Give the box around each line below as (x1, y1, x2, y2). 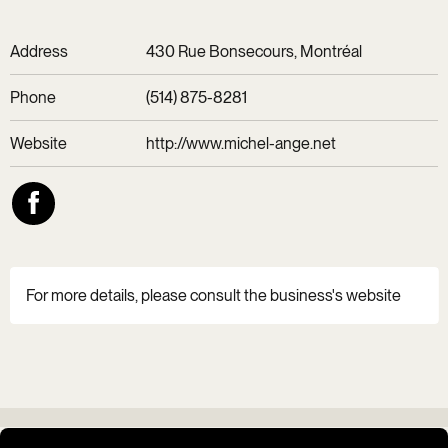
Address (9, 42, 68, 62)
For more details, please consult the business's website (25, 286, 401, 306)
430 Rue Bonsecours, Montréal (146, 42, 363, 62)
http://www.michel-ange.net (146, 134, 337, 154)
